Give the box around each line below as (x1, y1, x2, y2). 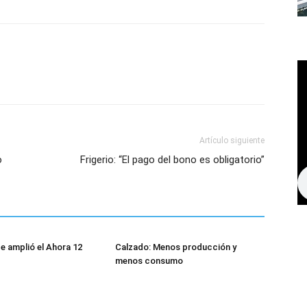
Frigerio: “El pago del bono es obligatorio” (80, 153, 265, 166)
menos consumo (115, 256, 183, 266)
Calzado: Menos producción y (115, 242, 236, 252)
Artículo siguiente (199, 136, 265, 145)
